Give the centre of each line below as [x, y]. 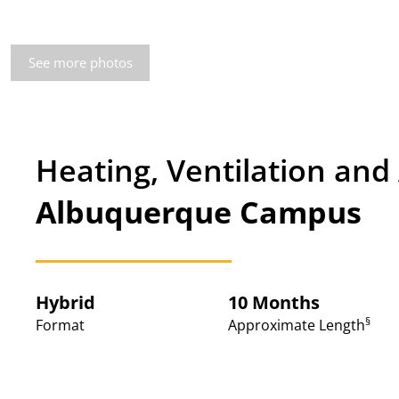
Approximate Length [296, 325]
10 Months [273, 302]
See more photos [80, 62]
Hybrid [65, 302]
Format [60, 325]
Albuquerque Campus [199, 212]
